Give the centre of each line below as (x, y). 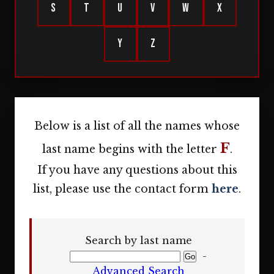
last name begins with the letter (131, 149)
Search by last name (138, 240)
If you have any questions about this (137, 170)
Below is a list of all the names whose (137, 126)
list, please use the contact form (122, 189)
